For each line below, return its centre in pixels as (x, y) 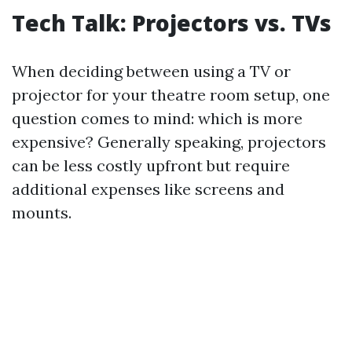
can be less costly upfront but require (151, 165)
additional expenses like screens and (148, 189)
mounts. (42, 213)
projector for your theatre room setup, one (171, 95)
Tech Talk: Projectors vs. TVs (172, 23)
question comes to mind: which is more (157, 118)
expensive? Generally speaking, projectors (169, 142)
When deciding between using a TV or (151, 71)
